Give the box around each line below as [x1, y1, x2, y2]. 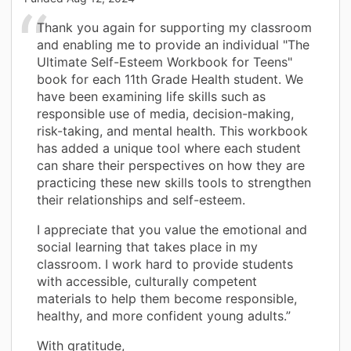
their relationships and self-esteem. [37, 192, 245, 208]
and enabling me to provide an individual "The [37, 37, 309, 53]
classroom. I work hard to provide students [37, 256, 293, 273]
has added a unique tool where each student [37, 140, 301, 157]
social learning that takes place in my [37, 239, 258, 255]
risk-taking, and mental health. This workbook [37, 123, 308, 139]
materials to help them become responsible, [37, 291, 297, 307]
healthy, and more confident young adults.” [37, 308, 291, 324]
